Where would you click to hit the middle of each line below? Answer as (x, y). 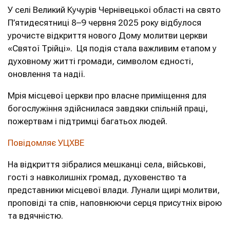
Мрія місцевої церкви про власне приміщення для (107, 95)
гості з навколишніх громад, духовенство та (97, 177)
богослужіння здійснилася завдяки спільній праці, (108, 108)
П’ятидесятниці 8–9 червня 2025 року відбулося (104, 23)
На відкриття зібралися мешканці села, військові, (107, 164)
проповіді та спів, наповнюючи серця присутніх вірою (115, 203)
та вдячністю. (35, 216)
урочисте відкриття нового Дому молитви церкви (108, 35)
